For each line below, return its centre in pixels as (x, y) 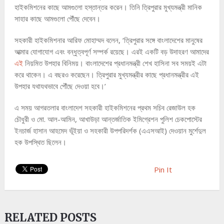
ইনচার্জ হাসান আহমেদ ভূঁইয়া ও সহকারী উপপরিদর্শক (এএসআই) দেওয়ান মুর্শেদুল (110, 130)
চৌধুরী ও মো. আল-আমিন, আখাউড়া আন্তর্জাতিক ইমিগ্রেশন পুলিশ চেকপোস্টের (108, 119)
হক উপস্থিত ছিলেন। (40, 142)
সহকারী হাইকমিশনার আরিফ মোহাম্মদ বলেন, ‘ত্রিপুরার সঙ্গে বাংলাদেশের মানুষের (108, 40)
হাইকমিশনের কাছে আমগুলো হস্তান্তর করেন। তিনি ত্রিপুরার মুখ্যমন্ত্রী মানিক (108, 7)
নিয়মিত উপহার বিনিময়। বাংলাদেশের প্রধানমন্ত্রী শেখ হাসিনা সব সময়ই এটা (114, 63)
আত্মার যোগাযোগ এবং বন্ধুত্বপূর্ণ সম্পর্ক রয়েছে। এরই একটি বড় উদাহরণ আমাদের (111, 51)
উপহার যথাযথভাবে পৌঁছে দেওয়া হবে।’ (60, 86)
